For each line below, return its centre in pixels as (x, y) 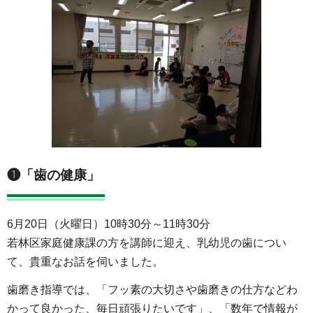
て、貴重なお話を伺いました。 (85, 262)
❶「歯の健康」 (53, 175)
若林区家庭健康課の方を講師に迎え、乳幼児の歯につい (147, 243)
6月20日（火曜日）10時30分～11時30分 (109, 224)
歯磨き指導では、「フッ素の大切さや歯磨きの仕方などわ (152, 290)
